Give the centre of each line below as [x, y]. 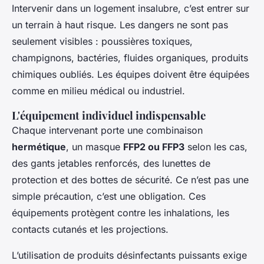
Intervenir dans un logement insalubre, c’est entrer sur [131, 8]
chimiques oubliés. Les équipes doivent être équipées [131, 74]
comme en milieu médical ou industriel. [98, 90]
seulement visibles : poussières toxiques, [102, 41]
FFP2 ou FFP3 [154, 146]
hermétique [39, 146]
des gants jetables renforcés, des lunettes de [111, 163]
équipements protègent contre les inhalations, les [121, 212]
